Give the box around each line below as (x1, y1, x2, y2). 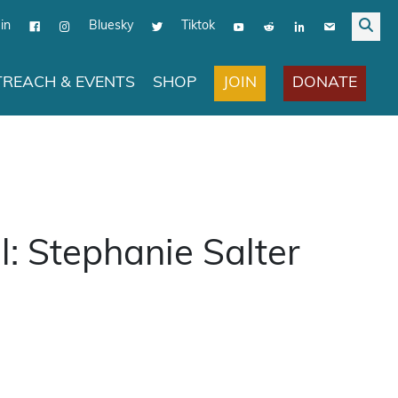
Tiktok (181, 18, 215, 32)
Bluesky (89, 18, 133, 32)
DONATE (292, 74, 357, 90)
